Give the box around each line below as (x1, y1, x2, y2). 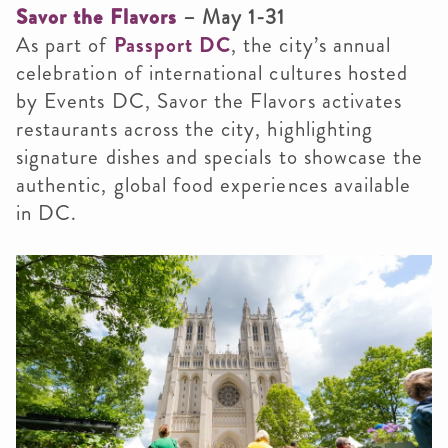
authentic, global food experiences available (16, 170, 412, 201)
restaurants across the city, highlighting (16, 114, 374, 145)
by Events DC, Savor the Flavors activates (16, 86, 403, 117)
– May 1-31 (176, 2, 286, 33)
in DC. (16, 198, 78, 229)
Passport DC (113, 30, 232, 61)
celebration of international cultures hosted (16, 58, 409, 89)
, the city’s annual (231, 30, 392, 61)
